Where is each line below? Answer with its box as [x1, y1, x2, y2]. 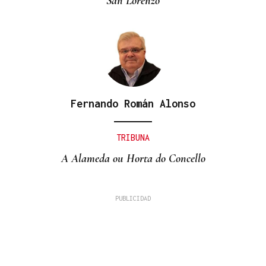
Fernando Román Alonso [71, 97, 195, 110]
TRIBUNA [116, 132, 150, 142]
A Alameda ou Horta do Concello [61, 151, 205, 166]
